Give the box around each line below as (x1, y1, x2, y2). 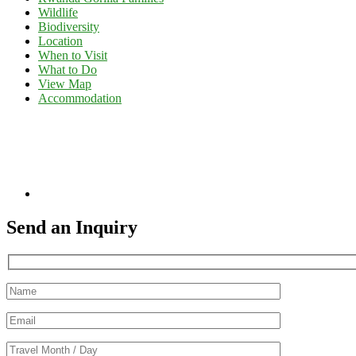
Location (38, 34, 83, 48)
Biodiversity (38, 20, 99, 34)
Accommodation (38, 91, 122, 106)
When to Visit (38, 48, 107, 63)
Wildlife (38, 6, 78, 20)
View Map (38, 77, 91, 91)
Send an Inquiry (6, 217, 137, 238)
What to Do (38, 63, 97, 77)
